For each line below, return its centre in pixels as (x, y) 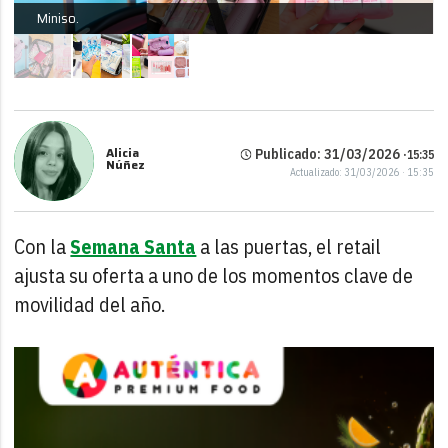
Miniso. (57, 19)
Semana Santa (133, 247)
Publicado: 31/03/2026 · (329, 153)
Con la (42, 247)
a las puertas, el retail (289, 247)
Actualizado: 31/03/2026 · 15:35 (361, 172)
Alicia (123, 152)
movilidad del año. (90, 305)
